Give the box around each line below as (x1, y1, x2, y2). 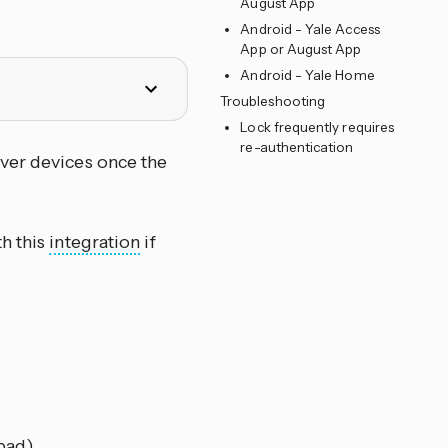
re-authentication (240, 139, 354, 155)
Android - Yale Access (240, 21, 380, 37)
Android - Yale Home (240, 67, 375, 83)
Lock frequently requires (240, 119, 395, 135)
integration (49, 231, 141, 253)
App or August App (240, 41, 362, 57)
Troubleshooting (219, 93, 326, 109)
